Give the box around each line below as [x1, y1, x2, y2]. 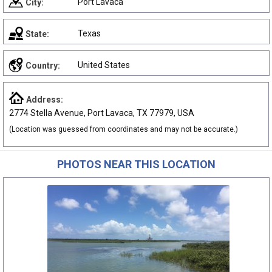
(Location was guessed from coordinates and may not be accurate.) [9, 125, 238, 134]
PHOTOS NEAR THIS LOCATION [56, 158, 216, 171]
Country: [25, 61, 60, 70]
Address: [26, 95, 63, 104]
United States [78, 60, 130, 70]
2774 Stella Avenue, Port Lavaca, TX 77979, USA [9, 108, 194, 118]
